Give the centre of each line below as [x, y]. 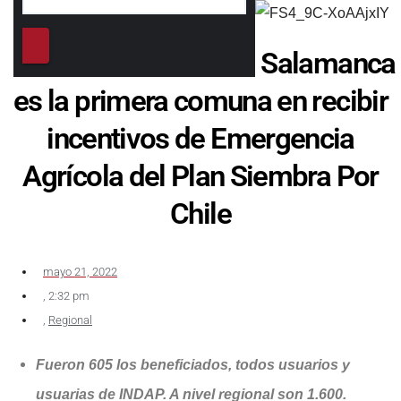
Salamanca [328, 63]
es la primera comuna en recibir [200, 100]
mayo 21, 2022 [80, 271]
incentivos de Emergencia [200, 138]
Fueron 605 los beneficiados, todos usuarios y [193, 364]
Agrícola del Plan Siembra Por [200, 175]
